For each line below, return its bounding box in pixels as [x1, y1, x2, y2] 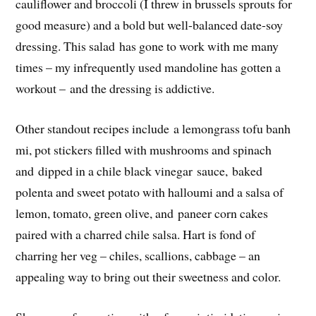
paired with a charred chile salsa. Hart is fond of [16, 226, 256, 243]
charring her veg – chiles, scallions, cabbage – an [16, 247, 261, 265]
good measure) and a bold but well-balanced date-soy [16, 16, 284, 34]
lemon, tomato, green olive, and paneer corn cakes [16, 205, 269, 222]
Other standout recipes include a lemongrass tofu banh [16, 120, 291, 138]
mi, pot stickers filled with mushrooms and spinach [16, 141, 272, 159]
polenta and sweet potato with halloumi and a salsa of [16, 183, 284, 201]
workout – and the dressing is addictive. [16, 80, 215, 97]
